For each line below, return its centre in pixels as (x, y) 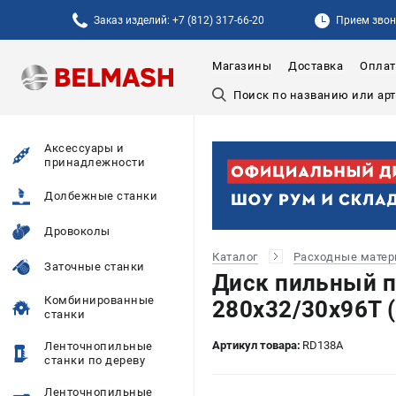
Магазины (242, 66)
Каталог (235, 256)
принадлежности (95, 162)
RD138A (323, 345)
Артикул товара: (256, 345)
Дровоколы (77, 231)
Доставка (316, 66)
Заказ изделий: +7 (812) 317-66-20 (179, 20)
